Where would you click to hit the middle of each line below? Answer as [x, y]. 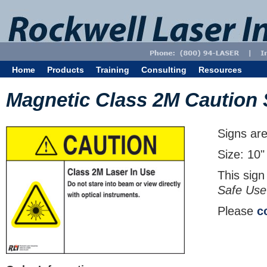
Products [66, 70]
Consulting [164, 70]
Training [113, 70]
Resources [220, 70]
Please [237, 211]
